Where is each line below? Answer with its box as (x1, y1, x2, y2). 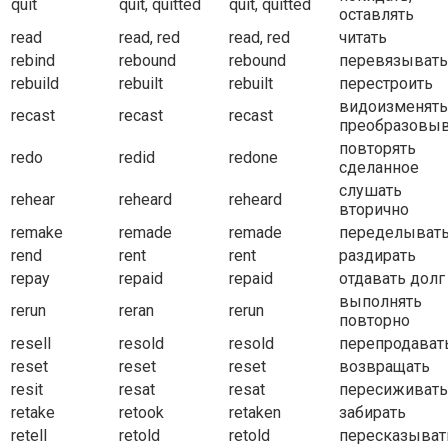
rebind (11, 51, 55, 71)
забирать (339, 403, 406, 423)
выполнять (339, 292, 422, 312)
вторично (339, 200, 409, 220)
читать (339, 28, 387, 48)
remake (11, 223, 63, 243)
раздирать (339, 246, 416, 266)
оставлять (339, 5, 414, 25)
